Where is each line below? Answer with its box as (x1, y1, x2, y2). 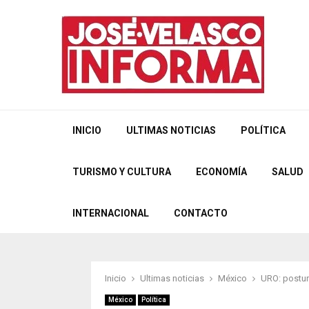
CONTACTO (174, 208, 228, 219)
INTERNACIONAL (72, 208, 149, 219)
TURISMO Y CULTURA (72, 166, 171, 177)
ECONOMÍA (196, 166, 247, 177)
